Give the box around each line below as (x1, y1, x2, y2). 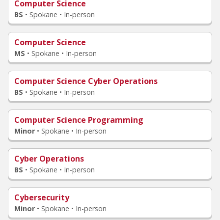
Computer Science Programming (14, 114, 143, 125)
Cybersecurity (14, 192, 69, 203)
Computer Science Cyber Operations (14, 76, 158, 86)
